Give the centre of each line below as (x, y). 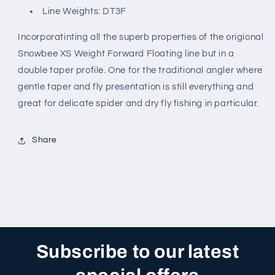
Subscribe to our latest (137, 251)
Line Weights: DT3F (84, 11)
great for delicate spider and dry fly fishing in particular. (139, 103)
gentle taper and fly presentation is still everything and (136, 87)
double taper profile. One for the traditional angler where (140, 70)
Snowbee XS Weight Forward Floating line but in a (126, 53)
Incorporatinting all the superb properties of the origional (141, 37)
